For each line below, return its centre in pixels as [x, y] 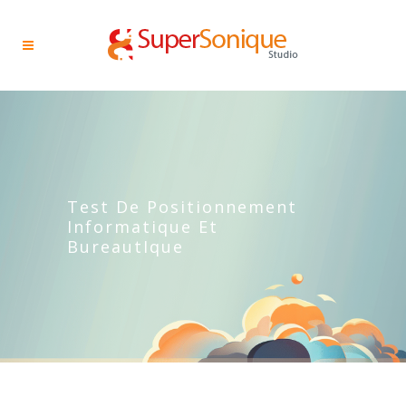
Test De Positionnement [182, 207]
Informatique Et [143, 227]
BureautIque [126, 246]
